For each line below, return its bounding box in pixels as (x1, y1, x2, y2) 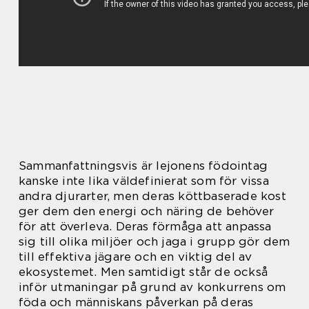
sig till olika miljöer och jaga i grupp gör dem (19, 235, 290, 248)
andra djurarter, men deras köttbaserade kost (19, 189, 286, 203)
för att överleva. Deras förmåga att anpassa (19, 219, 272, 233)
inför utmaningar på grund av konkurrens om (19, 280, 286, 294)
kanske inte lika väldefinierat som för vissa (19, 174, 269, 188)
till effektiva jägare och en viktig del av (19, 250, 252, 263)
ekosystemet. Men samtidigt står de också (19, 265, 268, 279)
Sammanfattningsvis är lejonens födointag (19, 159, 268, 172)
